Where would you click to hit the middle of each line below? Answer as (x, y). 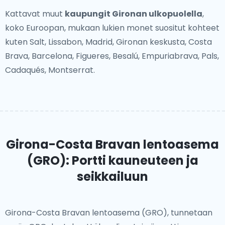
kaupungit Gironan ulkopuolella (134, 14)
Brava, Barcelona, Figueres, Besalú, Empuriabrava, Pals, (112, 56)
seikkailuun (113, 177)
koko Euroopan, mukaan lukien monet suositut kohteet (112, 28)
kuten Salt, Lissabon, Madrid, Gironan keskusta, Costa (108, 42)
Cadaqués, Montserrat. (50, 70)
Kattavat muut (35, 14)
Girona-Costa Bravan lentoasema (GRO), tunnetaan (109, 213)
